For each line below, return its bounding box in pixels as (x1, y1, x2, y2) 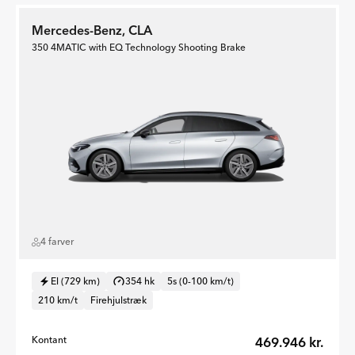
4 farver (40, 235, 74, 247)
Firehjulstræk (90, 294, 147, 306)
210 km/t (38, 294, 78, 306)
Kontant (32, 334, 67, 345)
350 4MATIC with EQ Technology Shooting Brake (32, 41, 246, 54)
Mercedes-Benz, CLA (32, 22, 152, 39)
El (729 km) (51, 275, 100, 287)
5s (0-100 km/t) (167, 275, 234, 287)
